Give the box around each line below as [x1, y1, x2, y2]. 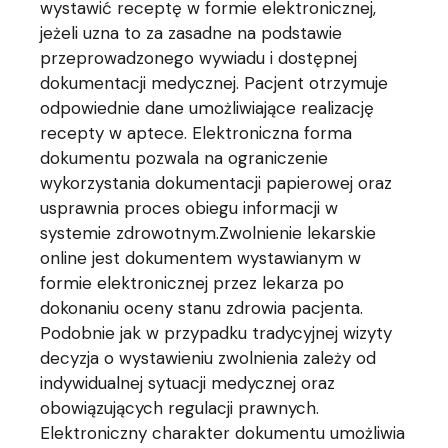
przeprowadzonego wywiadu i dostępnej [40, 47, 358, 70]
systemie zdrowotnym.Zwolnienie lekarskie [40, 222, 377, 245]
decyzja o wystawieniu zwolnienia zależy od [40, 347, 377, 370]
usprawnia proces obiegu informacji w [40, 197, 339, 220]
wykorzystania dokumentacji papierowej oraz [40, 172, 393, 195]
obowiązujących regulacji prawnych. [40, 397, 320, 420]
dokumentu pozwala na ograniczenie [40, 147, 329, 170]
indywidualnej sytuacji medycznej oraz [40, 372, 336, 395]
